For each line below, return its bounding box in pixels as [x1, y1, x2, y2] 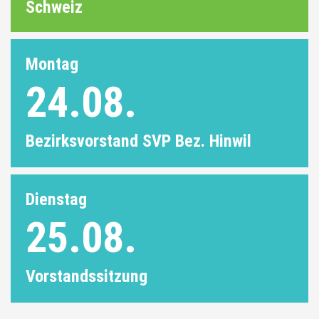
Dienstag [26, 189, 87, 210]
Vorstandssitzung [26, 266, 147, 287]
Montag [26, 54, 78, 75]
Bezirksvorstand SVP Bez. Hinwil [26, 131, 251, 152]
